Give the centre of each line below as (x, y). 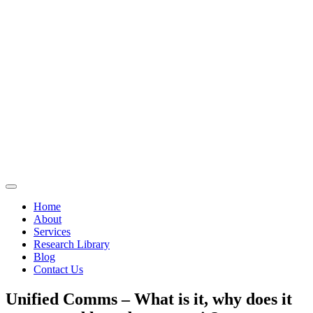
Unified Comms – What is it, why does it (149, 299)
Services (52, 232)
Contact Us (58, 269)
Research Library (72, 244)
